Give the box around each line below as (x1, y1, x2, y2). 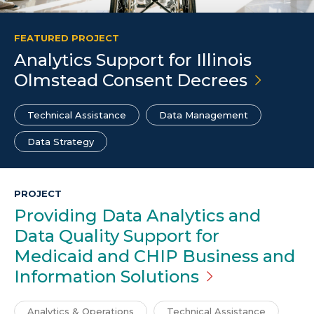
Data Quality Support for (14, 226, 219, 247)
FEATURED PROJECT (14, 32, 119, 44)
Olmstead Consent (14, 70, 177, 91)
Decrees (177, 70, 247, 91)
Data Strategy (27, 136, 94, 148)
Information (14, 266, 121, 287)
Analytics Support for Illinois (14, 50, 252, 71)
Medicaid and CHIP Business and (14, 246, 295, 267)
